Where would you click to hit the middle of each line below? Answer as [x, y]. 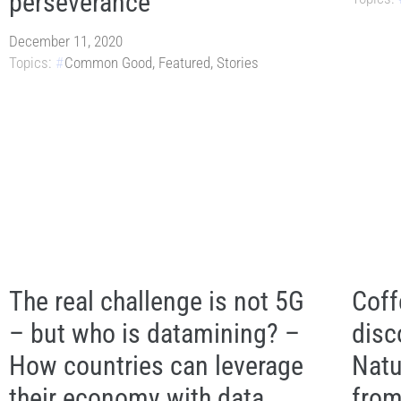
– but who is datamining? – [154, 334]
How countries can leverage [156, 366]
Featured [184, 63]
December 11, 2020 [66, 42]
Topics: [30, 63]
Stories [238, 63]
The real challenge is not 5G [157, 302]
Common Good [108, 63]
